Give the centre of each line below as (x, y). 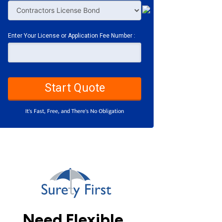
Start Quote (89, 88)
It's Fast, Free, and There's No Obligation (75, 111)
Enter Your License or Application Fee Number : (72, 35)
